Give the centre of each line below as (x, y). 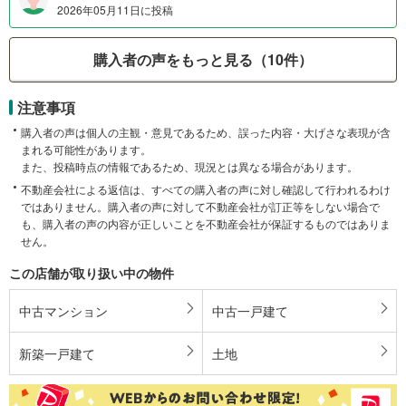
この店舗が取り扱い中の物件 (92, 272)
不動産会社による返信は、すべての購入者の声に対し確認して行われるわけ (206, 188)
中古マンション (63, 310)
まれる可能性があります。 (86, 149)
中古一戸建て (250, 310)
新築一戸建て (57, 353)
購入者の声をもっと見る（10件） (203, 60)
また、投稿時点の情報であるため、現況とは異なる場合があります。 (189, 166)
